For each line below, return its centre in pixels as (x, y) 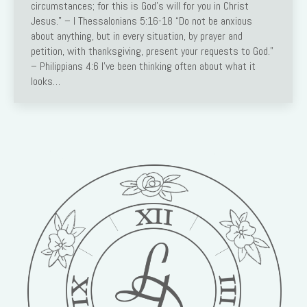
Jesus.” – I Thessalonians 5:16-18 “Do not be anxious (142, 21)
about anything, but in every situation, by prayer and (137, 36)
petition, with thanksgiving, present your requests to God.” (152, 51)
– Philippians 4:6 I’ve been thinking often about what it (143, 66)
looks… (46, 81)
